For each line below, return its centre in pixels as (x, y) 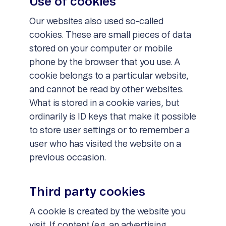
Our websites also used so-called (96, 22)
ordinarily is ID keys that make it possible (112, 117)
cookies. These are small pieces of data (110, 35)
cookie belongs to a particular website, (109, 76)
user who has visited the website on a (105, 144)
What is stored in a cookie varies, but (104, 103)
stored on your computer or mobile (101, 49)
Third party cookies (87, 192)
